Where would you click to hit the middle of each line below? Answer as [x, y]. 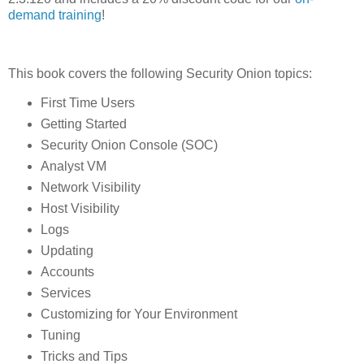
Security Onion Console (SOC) [129, 145]
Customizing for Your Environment [139, 314]
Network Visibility [90, 188]
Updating [67, 251]
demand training [55, 15]
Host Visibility [80, 209]
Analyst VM [73, 167]
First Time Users [87, 103]
